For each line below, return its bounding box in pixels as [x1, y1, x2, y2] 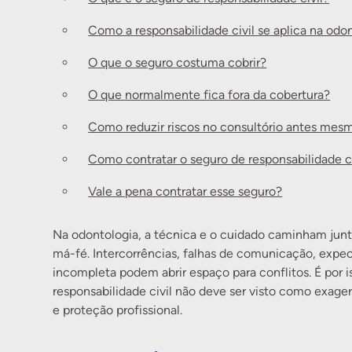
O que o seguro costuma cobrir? [88, 55, 267, 70]
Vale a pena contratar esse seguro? [88, 184, 283, 199]
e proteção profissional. [53, 302, 183, 317]
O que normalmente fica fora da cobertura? [88, 87, 331, 102]
